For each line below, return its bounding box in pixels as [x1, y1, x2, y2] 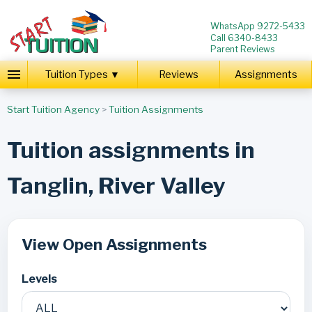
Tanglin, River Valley [6, 171, 226, 199]
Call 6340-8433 [210, 32, 279, 43]
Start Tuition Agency [6, 104, 100, 116]
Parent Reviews [210, 44, 276, 55]
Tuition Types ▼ [45, 68, 120, 81]
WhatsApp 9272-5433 [210, 20, 306, 31]
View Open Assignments [21, 235, 207, 255]
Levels [21, 272, 57, 286]
